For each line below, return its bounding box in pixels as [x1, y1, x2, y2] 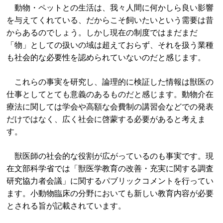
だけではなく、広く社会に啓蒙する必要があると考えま [6, 115, 206, 123]
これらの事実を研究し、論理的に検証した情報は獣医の [6, 78, 214, 86]
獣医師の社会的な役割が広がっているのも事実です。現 [6, 152, 214, 160]
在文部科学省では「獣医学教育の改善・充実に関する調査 [6, 164, 214, 173]
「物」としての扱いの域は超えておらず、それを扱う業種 [6, 41, 214, 49]
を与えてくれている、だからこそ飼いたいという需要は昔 [6, 16, 214, 24]
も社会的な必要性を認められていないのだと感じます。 [6, 53, 206, 62]
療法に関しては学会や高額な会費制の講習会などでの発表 [6, 103, 214, 111]
